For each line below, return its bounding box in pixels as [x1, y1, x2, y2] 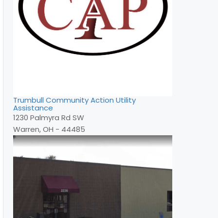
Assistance [13, 102, 53, 113]
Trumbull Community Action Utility [13, 94, 136, 105]
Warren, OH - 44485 [13, 124, 85, 134]
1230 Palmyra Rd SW [13, 112, 84, 123]
